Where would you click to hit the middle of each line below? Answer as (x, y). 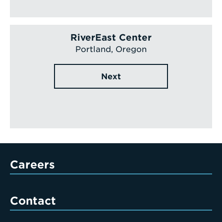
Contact (33, 201)
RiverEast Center (111, 38)
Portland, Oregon (111, 50)
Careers (32, 165)
